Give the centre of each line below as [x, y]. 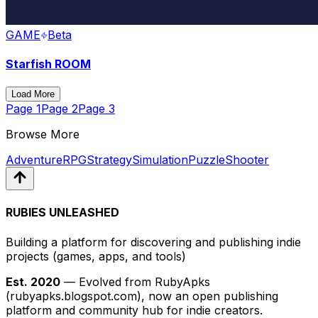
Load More [33, 94]
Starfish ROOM [48, 64]
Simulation [160, 160]
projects [27, 256]
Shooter [247, 160]
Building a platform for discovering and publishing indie [153, 242]
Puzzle [207, 160]
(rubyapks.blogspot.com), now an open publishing [142, 296]
